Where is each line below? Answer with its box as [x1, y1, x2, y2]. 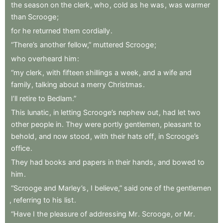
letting [61, 108, 81, 116]
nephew [118, 108, 145, 116]
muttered [93, 40, 123, 49]
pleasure [50, 209, 78, 218]
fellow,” [68, 40, 91, 49]
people [31, 119, 54, 128]
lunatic [27, 108, 49, 116]
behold [11, 131, 34, 140]
